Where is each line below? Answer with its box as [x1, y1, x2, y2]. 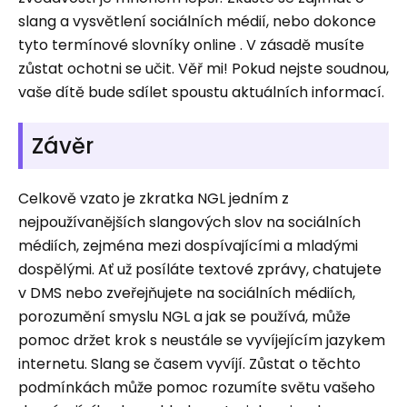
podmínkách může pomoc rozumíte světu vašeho [18, 377, 375, 398]
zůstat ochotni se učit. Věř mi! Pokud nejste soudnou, [18, 58, 389, 79]
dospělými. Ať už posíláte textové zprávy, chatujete [18, 259, 382, 280]
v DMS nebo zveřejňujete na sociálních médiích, [18, 283, 355, 303]
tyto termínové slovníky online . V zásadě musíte [18, 35, 364, 55]
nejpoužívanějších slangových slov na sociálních [18, 212, 361, 233]
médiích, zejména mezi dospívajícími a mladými [18, 235, 358, 256]
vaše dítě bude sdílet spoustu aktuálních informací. [18, 82, 384, 103]
